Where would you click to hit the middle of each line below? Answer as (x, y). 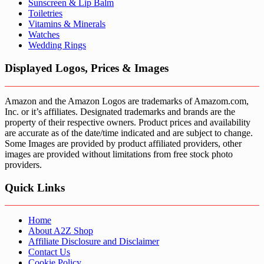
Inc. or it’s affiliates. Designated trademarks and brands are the (120, 111)
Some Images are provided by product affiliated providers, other (123, 143)
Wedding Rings (57, 45)
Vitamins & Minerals (67, 24)
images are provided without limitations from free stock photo (119, 154)
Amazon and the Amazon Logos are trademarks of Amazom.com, (127, 101)
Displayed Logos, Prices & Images (87, 68)
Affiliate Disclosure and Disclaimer (94, 242)
